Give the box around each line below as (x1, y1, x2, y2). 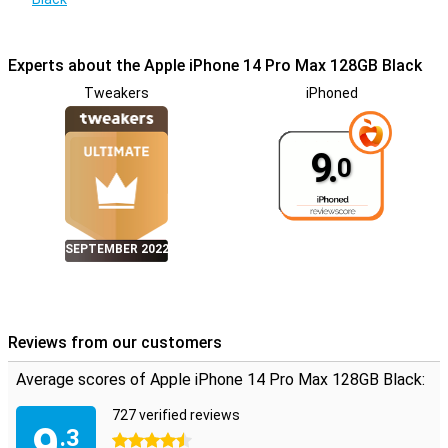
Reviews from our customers (8, 333, 222, 352)
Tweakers (83, 85, 149, 101)
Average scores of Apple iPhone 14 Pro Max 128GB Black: (16, 370, 425, 389)
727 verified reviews (112, 407, 240, 423)
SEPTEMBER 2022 (64, 242, 169, 256)
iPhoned (306, 85, 358, 101)
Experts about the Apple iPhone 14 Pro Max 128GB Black (8, 56, 422, 75)
